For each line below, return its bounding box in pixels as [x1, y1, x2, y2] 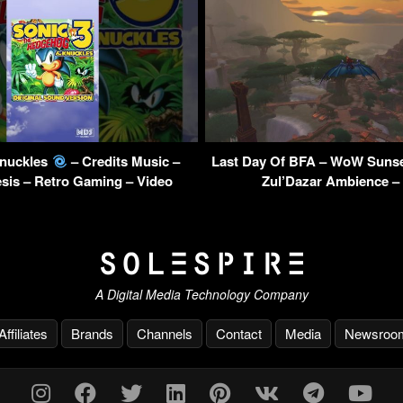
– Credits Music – [67, 151, 180, 172]
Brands [71, 323, 113, 343]
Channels [137, 323, 193, 343]
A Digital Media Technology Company [94, 284, 309, 303]
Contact [216, 323, 262, 343]
